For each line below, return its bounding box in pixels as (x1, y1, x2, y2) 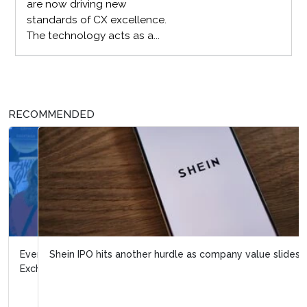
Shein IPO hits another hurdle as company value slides (20, 249, 271, 260)
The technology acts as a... (26, 29, 160, 42)
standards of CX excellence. (26, 14, 167, 27)
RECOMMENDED (8, 108, 95, 121)
